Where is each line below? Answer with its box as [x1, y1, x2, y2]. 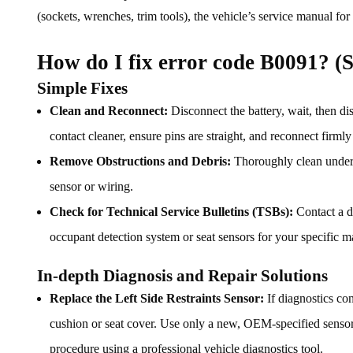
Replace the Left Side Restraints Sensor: [50, 292, 264, 306]
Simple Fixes [37, 79, 128, 98]
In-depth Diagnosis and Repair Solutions [37, 266, 328, 286]
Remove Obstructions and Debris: [50, 154, 231, 169]
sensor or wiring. [50, 180, 133, 194]
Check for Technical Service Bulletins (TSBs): [50, 205, 293, 219]
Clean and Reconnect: [50, 104, 168, 118]
